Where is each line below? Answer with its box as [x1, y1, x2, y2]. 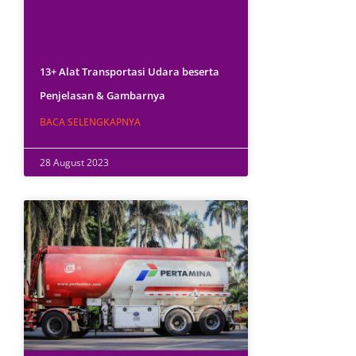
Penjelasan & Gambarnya [40, 88, 166, 103]
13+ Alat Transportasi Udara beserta [40, 64, 220, 79]
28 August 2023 [40, 156, 110, 170]
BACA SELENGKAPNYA [40, 115, 141, 130]
